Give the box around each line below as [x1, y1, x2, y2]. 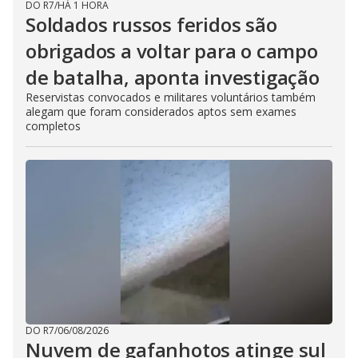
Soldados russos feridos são [26, 10, 277, 38]
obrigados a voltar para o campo [26, 37, 318, 64]
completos [26, 117, 81, 133]
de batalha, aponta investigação [26, 63, 320, 90]
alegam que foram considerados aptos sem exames [26, 103, 296, 119]
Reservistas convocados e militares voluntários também [26, 89, 316, 105]
